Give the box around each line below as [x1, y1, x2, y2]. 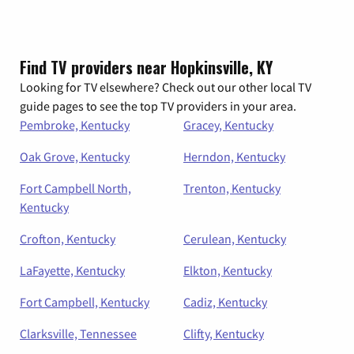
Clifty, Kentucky [183, 326, 264, 341]
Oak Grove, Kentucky [20, 149, 130, 164]
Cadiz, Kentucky [183, 294, 267, 310]
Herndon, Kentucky [183, 149, 285, 164]
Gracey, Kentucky [183, 117, 273, 133]
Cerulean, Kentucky [183, 231, 286, 247]
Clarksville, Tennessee [20, 326, 137, 341]
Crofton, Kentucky [20, 231, 115, 247]
